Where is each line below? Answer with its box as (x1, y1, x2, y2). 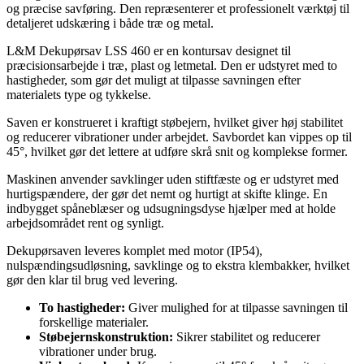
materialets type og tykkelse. (6, 88, 151, 102)
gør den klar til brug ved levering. (6, 273, 178, 288)
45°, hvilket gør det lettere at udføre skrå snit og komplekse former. (6, 145, 348, 159)
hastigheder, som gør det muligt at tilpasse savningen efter (6, 73, 301, 88)
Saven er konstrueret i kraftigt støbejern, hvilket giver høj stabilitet (6, 115, 343, 130)
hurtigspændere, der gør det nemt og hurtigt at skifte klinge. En (6, 187, 327, 201)
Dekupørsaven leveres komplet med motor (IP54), (6, 244, 262, 258)
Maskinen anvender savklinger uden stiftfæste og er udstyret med (6, 172, 339, 187)
